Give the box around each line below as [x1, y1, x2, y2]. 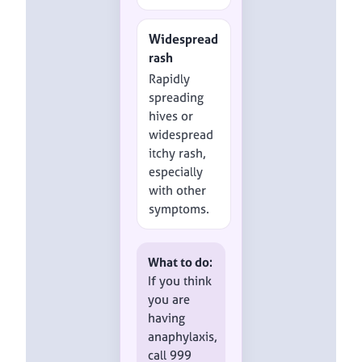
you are [148, 291, 191, 309]
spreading [149, 88, 204, 106]
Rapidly [149, 69, 191, 87]
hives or [149, 107, 194, 124]
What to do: [148, 254, 213, 271]
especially [149, 162, 204, 180]
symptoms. [149, 200, 210, 217]
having [148, 309, 186, 327]
